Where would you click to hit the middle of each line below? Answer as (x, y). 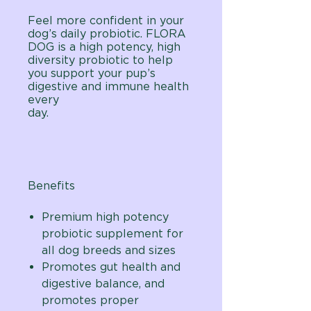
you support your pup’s (92, 73)
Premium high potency (105, 217)
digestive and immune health (108, 86)
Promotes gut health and (111, 267)
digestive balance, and (103, 284)
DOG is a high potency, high (104, 47)
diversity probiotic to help (100, 60)
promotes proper (90, 300)
